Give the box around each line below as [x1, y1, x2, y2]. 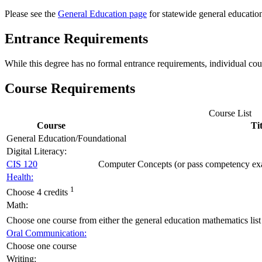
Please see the [5, 9, 58, 19]
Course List [208, 108, 251, 118]
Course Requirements [5, 80, 135, 96]
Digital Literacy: [6, 146, 67, 156]
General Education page [58, 9, 147, 19]
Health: [6, 171, 33, 182]
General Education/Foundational [6, 133, 126, 143]
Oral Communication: [6, 227, 87, 238]
